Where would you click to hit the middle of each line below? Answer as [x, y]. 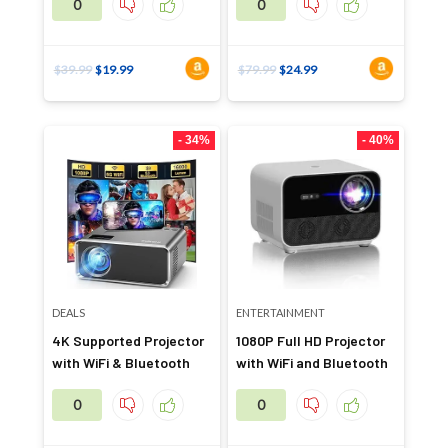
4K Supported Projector [127, 340]
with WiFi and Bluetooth [311, 362]
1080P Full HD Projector [310, 340]
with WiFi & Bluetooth [120, 362]
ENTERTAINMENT [280, 312]
